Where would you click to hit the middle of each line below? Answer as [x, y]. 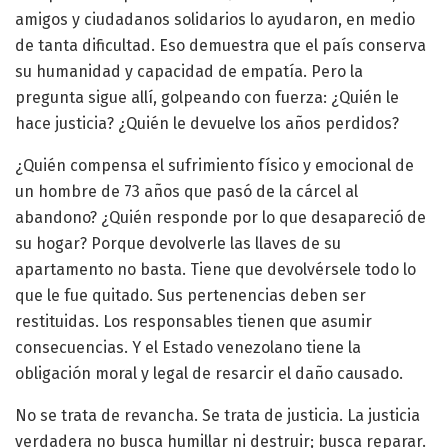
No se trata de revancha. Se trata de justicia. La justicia [217, 416]
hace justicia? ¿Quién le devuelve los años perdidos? [207, 124]
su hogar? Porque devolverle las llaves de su [178, 244]
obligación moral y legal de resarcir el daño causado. [209, 374]
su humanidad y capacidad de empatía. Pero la [189, 72]
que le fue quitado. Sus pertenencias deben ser [190, 296]
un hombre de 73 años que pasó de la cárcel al [186, 192]
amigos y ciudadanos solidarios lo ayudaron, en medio [215, 20]
